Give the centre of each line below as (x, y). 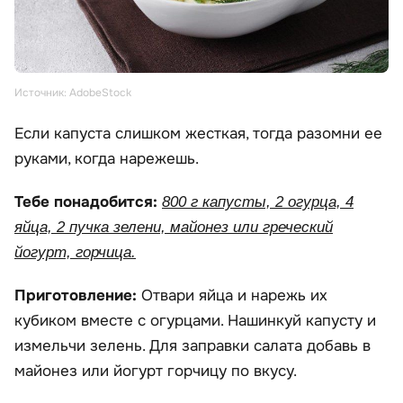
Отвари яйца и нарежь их (234, 296)
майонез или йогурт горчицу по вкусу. (156, 371)
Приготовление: (78, 296)
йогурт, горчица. (75, 252)
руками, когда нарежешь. (107, 159)
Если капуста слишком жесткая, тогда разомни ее (198, 134)
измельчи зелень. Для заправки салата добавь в (193, 346)
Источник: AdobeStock (73, 93)
